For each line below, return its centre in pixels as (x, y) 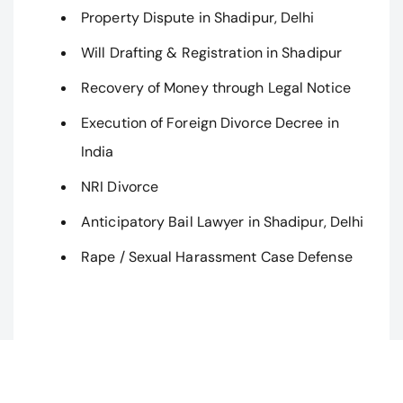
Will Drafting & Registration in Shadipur (211, 53)
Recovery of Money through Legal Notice (216, 88)
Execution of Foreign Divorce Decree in (210, 123)
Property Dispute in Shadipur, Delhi (198, 18)
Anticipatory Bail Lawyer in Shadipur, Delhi (223, 222)
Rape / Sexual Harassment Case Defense (217, 257)
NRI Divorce (120, 187)
